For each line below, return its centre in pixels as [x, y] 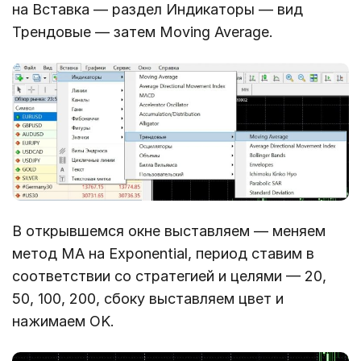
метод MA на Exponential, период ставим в [163, 254]
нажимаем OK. [63, 322]
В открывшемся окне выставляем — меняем [169, 231]
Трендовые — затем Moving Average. [143, 31]
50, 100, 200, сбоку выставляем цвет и [148, 299]
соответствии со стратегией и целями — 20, [169, 276]
